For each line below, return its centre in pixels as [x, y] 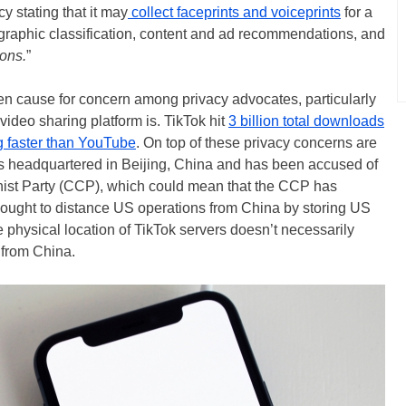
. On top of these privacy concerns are [256, 143]
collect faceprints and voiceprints [234, 12]
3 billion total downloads [306, 121]
